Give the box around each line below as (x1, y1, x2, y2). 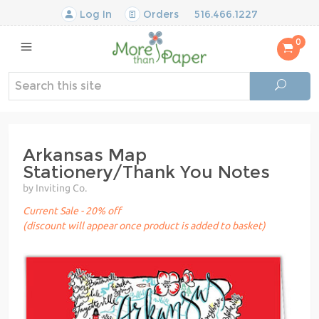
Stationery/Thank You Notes (23, 161, 270, 182)
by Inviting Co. (23, 182, 87, 194)
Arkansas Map (23, 144, 147, 165)
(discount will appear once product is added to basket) (23, 219, 266, 231)
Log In (77, 8, 112, 21)
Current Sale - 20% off (23, 204, 121, 216)
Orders (140, 8, 179, 21)
